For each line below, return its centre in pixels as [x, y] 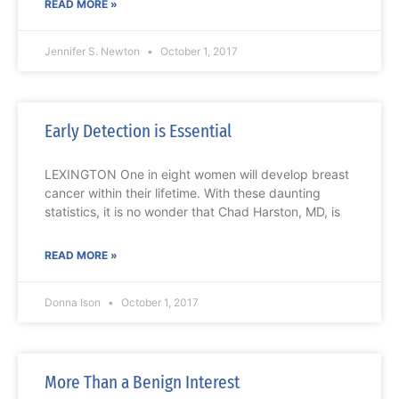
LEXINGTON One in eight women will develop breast [197, 175]
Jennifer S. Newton [94, 52]
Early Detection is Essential [138, 131]
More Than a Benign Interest [142, 383]
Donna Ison [74, 303]
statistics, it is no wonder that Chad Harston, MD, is [192, 212]
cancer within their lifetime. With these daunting [183, 193]
